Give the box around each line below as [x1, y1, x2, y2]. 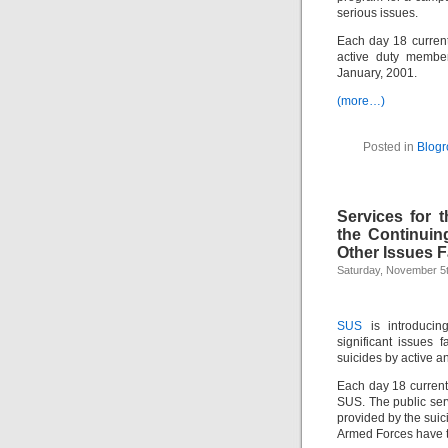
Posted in [362, 140, 417, 154]
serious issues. [337, 6, 418, 20]
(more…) [337, 94, 385, 108]
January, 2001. [337, 66, 417, 80]
